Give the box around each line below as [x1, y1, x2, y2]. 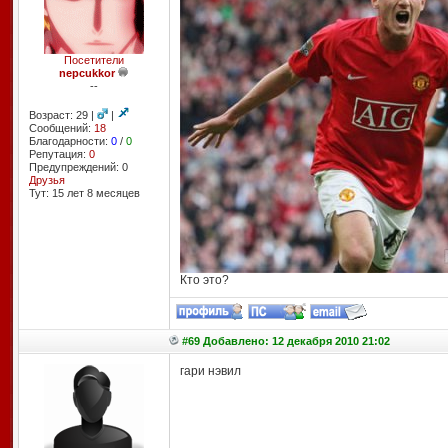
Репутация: [28, 148, 89, 160]
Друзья [28, 174, 65, 186]
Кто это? [179, 273, 229, 287]
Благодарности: [28, 135, 111, 147]
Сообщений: [28, 122, 94, 134]
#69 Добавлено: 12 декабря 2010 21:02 [181, 335, 390, 347]
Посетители [63, 54, 124, 66]
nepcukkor [59, 67, 115, 79]
